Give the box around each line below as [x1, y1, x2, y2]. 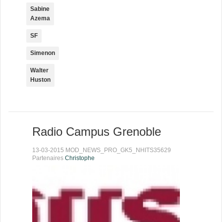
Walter [30, 67, 49, 74]
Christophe [65, 155, 95, 162]
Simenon [30, 50, 55, 56]
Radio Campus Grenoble [32, 125, 161, 138]
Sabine [30, 5, 50, 12]
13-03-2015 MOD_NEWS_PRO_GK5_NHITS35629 [32, 147, 171, 154]
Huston [30, 76, 51, 83]
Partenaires [32, 155, 65, 162]
